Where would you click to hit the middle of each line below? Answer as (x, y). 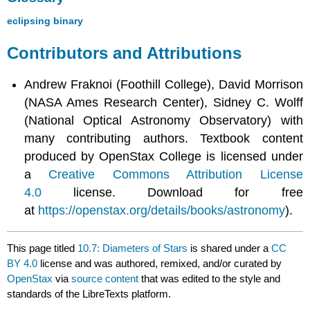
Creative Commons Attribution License (176, 174)
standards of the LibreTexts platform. (89, 294)
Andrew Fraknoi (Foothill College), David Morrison (164, 84)
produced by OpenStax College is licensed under (164, 156)
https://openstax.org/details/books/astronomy (162, 210)
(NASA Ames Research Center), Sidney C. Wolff (164, 102)
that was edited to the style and (210, 279)
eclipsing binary (45, 21)
